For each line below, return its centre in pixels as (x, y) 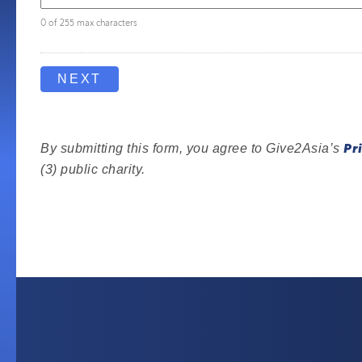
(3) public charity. (93, 169)
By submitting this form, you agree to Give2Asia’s (192, 148)
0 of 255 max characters (89, 23)
